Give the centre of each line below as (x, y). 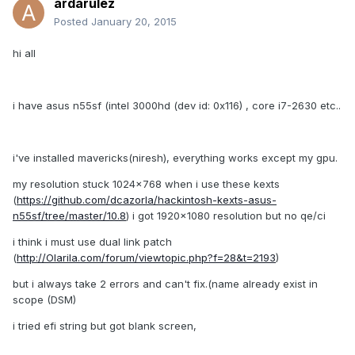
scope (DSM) (44, 300)
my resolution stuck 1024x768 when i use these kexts (146, 184)
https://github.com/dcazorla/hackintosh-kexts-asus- (147, 200)
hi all (24, 53)
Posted (73, 22)
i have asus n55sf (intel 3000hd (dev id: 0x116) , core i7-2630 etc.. (177, 106)
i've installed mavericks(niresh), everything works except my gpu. (175, 158)
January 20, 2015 (134, 22)
